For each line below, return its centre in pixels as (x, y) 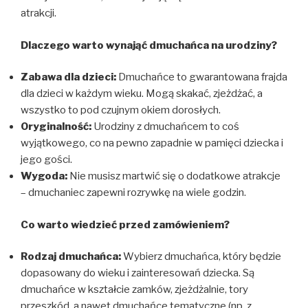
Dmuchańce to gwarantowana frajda (202, 77)
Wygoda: (44, 176)
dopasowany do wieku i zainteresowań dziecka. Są (137, 273)
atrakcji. (38, 13)
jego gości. (46, 159)
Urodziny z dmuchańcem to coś (165, 126)
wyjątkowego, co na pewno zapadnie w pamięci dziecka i (152, 143)
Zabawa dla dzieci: (68, 77)
